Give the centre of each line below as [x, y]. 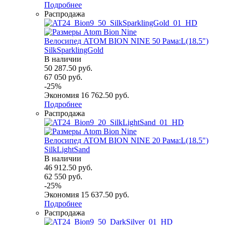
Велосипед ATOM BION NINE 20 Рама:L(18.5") [126, 140]
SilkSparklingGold [74, 50]
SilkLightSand [67, 149]
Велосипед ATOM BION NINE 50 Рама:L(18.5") [126, 41]
